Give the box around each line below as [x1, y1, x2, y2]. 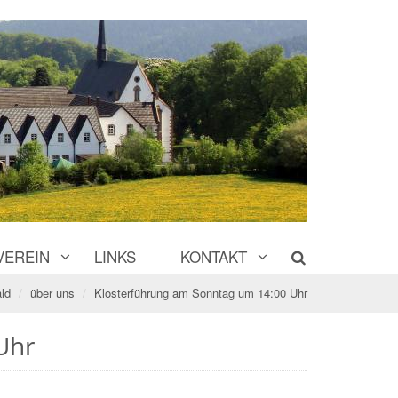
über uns [30, 284, 75, 301]
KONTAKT [180, 245, 247, 267]
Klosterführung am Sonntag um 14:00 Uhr [94, 284, 307, 301]
